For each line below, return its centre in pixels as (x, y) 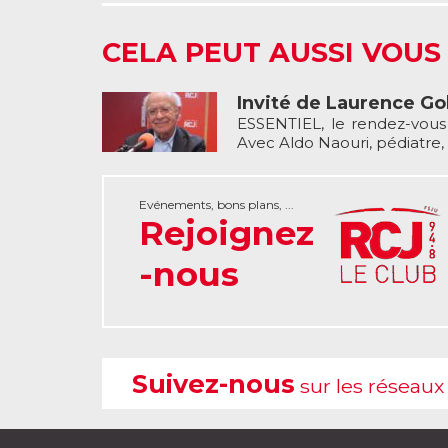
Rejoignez (226, 232)
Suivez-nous (213, 383)
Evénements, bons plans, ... (216, 204)
